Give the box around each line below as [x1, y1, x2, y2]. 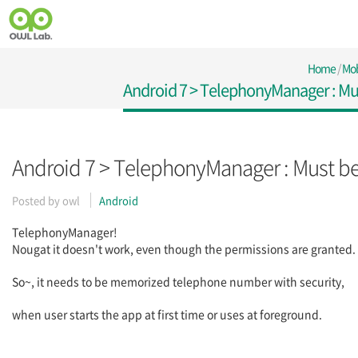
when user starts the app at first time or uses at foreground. [12, 306, 324, 322]
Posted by [12, 193, 62, 208]
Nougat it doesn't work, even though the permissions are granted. [12, 241, 356, 257]
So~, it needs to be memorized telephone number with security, [12, 273, 347, 289]
